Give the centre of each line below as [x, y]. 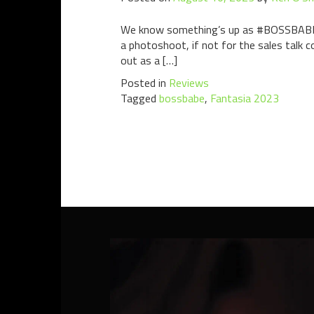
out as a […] [149, 60]
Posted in [145, 83]
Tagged [140, 98]
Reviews [189, 83]
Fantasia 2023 [245, 98]
